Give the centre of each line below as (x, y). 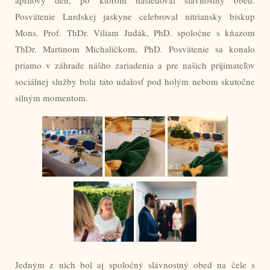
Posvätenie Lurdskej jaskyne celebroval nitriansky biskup (135, 16)
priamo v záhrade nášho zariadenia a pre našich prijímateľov (135, 65)
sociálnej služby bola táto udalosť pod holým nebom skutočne (135, 81)
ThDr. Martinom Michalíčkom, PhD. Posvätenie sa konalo (135, 49)
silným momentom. (52, 97)
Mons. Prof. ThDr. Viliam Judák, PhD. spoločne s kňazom (135, 32)
